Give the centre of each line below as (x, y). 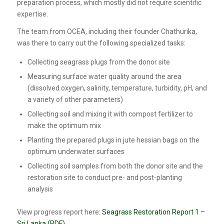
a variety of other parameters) (75, 99)
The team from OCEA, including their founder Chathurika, (107, 31)
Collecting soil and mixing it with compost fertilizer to (110, 114)
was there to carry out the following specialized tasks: (101, 43)
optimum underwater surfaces (76, 151)
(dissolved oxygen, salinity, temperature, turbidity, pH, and (117, 88)
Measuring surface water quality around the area (104, 76)
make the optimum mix (64, 125)
